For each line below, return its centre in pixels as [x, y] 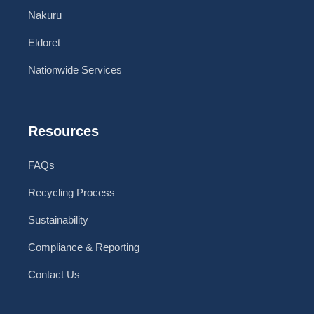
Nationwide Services [75, 70]
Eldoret [44, 43]
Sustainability [58, 220]
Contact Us [54, 275]
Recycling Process [71, 193]
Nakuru [45, 15]
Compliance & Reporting [84, 247]
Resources [63, 131]
